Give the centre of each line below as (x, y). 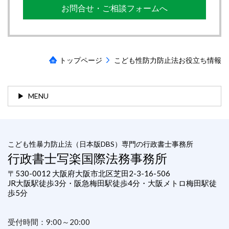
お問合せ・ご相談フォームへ (114, 8)
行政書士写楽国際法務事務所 (87, 158)
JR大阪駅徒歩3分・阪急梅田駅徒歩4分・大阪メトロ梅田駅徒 (112, 183)
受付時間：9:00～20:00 (49, 222)
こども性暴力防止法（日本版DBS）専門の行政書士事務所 (100, 144)
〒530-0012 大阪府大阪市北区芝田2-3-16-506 (93, 173)
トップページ (81, 60)
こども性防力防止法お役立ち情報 (168, 60)
